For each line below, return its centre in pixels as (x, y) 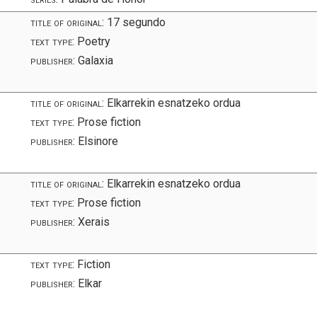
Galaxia (94, 60)
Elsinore (97, 141)
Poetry (93, 41)
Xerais (93, 221)
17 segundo (135, 22)
